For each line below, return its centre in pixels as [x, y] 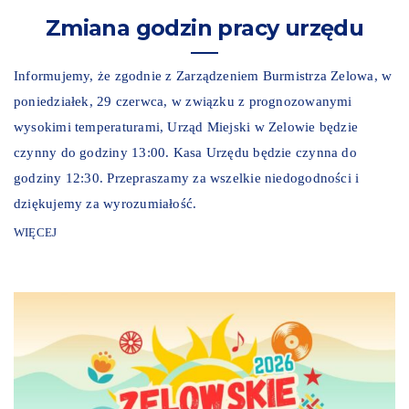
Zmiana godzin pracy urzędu [204, 28]
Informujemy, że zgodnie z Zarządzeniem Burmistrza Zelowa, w [203, 76]
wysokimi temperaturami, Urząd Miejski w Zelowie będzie [186, 127]
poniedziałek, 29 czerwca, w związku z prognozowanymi [183, 102]
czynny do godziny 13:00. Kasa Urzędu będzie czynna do [185, 153]
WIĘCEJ [36, 233]
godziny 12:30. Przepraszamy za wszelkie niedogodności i [187, 178]
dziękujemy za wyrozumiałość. [105, 204]
